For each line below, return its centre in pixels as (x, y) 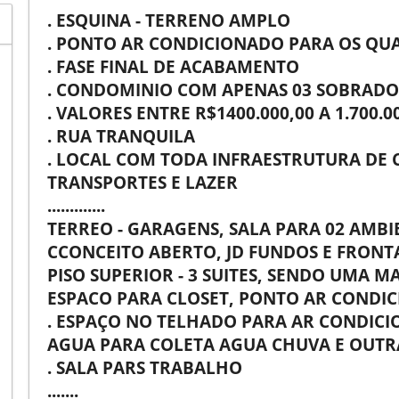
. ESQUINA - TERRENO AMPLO (169, 20)
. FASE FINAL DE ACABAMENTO (173, 66)
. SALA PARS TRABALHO (145, 367)
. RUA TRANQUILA (121, 135)
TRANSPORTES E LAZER (142, 182)
